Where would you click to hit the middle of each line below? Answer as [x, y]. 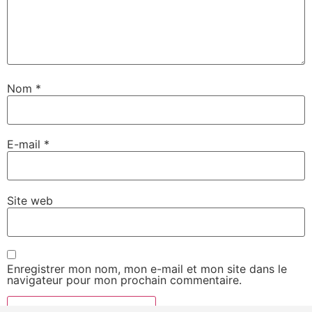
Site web [30, 200]
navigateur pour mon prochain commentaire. [124, 280]
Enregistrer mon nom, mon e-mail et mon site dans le [147, 269]
